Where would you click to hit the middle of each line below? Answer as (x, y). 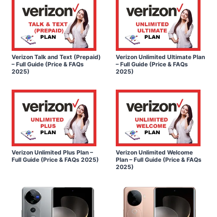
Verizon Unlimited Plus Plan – (52, 152)
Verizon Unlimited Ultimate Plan (160, 57)
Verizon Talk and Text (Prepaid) (56, 57)
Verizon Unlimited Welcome (154, 152)
